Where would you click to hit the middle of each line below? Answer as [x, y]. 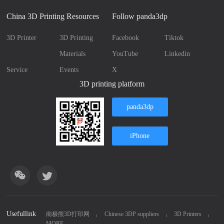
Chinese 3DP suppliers [132, 214]
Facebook [125, 38]
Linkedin [177, 54]
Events [69, 70]
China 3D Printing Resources [53, 16]
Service [17, 70]
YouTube [125, 54]
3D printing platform [112, 84]
